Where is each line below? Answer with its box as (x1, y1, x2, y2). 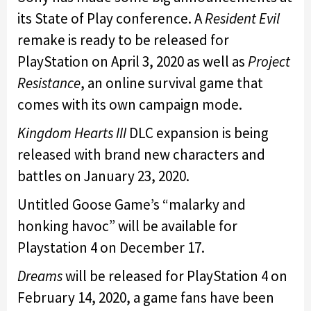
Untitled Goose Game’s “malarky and (17, 194, 246, 214)
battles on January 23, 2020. (17, 166, 192, 185)
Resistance (17, 73, 81, 92)
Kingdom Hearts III (17, 123, 126, 142)
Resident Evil (205, 8, 280, 28)
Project (248, 51, 290, 71)
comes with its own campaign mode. (17, 94, 245, 114)
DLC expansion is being (126, 123, 269, 142)
